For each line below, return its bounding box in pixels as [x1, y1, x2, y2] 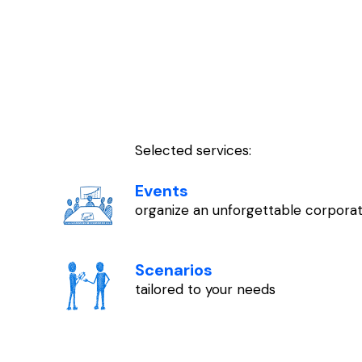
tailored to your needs [135, 280, 276, 299]
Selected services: [135, 141, 251, 159]
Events [135, 180, 188, 202]
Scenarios [135, 259, 213, 281]
